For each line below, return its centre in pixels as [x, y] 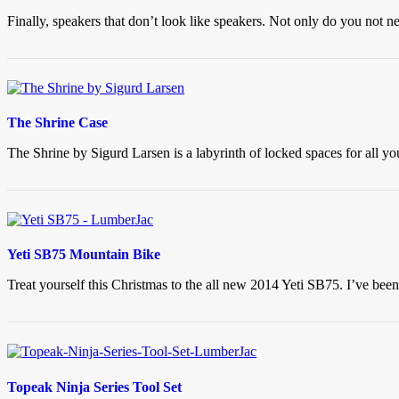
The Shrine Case [57, 123]
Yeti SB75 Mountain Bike [84, 255]
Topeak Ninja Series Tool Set [94, 387]
